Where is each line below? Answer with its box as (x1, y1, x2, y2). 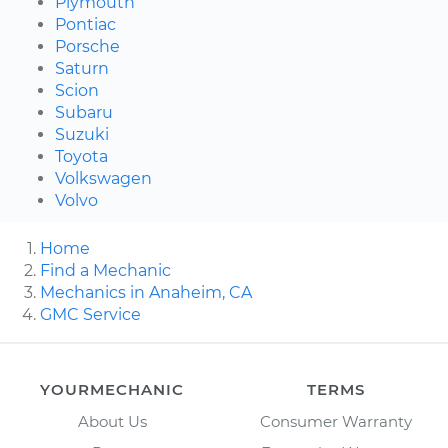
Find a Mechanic (40, 261, 171, 281)
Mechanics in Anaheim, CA (40, 283, 252, 303)
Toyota (55, 147, 108, 167)
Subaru (55, 103, 113, 123)
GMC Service (40, 305, 141, 325)
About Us (77, 412, 147, 432)
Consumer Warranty (260, 412, 412, 432)
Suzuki (55, 125, 109, 145)
